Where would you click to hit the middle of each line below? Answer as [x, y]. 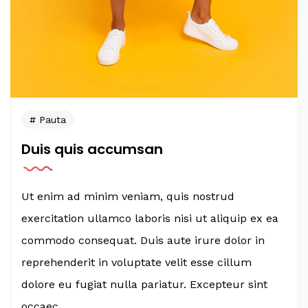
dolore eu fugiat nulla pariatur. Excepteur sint [144, 285]
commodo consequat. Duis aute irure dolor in [143, 241]
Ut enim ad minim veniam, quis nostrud [128, 197]
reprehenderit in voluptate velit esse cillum [136, 263]
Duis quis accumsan [92, 150]
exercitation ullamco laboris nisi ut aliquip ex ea [150, 219]
